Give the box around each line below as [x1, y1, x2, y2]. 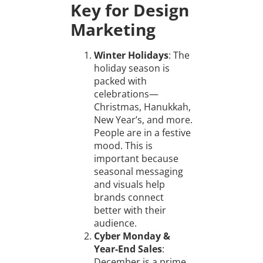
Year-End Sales [93, 242, 162, 256]
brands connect [93, 191, 164, 204]
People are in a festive [93, 126, 191, 140]
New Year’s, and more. [93, 113, 193, 127]
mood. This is [93, 139, 153, 153]
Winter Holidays [93, 49, 168, 62]
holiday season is [93, 62, 170, 75]
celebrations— [93, 87, 159, 101]
